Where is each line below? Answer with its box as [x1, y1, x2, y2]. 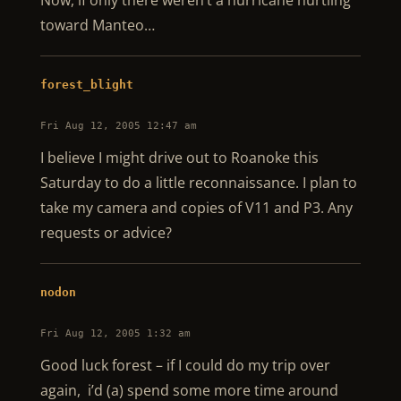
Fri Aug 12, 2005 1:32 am [39, 328, 191, 339]
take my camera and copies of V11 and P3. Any [39, 198, 353, 218]
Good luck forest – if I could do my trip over [39, 355, 330, 375]
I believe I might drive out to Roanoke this [39, 148, 319, 167]
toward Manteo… [39, 15, 155, 35]
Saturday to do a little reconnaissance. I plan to [39, 173, 357, 192]
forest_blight [39, 78, 133, 91]
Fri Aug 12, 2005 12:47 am [39, 120, 197, 132]
